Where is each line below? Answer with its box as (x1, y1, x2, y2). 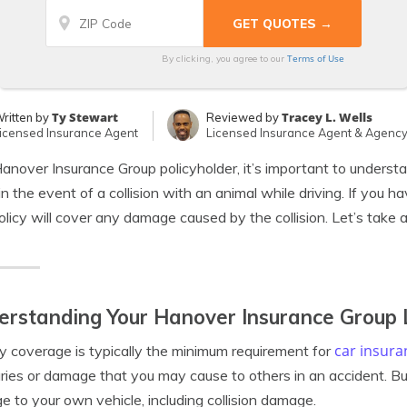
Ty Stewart (51, 109, 118, 125)
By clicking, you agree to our (161, 53, 287, 65)
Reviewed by (205, 110, 282, 124)
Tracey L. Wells (281, 109, 372, 125)
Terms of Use (286, 52, 344, 65)
